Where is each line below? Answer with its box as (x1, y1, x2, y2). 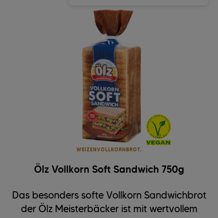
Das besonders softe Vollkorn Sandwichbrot (12, 189, 206, 201)
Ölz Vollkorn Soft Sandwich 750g (34, 163, 184, 176)
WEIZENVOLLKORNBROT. (76, 146, 142, 153)
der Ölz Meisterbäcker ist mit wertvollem (20, 203, 198, 215)
